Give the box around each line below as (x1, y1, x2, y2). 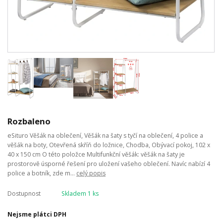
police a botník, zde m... (7, 169, 76, 178)
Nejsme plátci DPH (7, 210, 66, 219)
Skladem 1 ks (61, 189, 99, 198)
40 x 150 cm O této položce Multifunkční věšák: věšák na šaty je (7, 150, 185, 159)
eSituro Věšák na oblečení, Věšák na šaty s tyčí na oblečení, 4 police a (7, 131, 203, 140)
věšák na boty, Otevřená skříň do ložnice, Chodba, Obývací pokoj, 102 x (7, 141, 210, 150)
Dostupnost (7, 189, 41, 198)
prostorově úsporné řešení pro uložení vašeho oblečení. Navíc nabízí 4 (7, 160, 210, 168)
